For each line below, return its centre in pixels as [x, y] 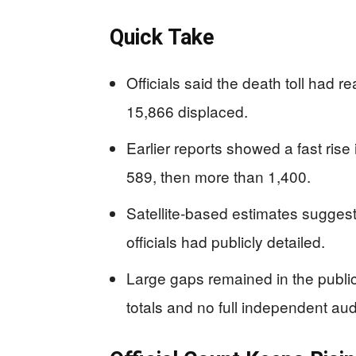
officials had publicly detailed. [226, 241]
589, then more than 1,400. [219, 176]
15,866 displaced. [187, 111]
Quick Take [162, 37]
